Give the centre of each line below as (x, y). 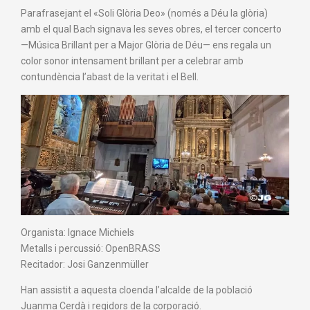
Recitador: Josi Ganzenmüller (85, 265)
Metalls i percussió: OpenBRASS (91, 249)
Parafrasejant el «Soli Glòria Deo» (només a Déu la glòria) (144, 13)
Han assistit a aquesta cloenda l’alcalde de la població (137, 290)
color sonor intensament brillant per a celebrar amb (132, 61)
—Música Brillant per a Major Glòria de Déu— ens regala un (146, 45)
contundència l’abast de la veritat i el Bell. (110, 76)
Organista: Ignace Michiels (77, 233)
